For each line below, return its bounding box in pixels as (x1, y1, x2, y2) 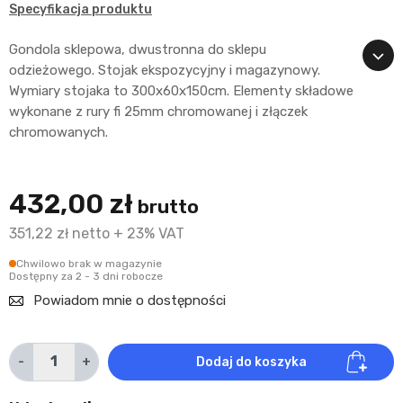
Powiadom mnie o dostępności (33, 291, 226, 309)
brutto (138, 194, 199, 218)
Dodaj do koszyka (195, 354, 307, 370)
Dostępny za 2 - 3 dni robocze (9, 269, 163, 282)
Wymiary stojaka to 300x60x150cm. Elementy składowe (9, 82, 354, 99)
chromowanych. (9, 123, 108, 140)
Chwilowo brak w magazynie (16, 256, 162, 270)
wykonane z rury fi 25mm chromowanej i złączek (9, 103, 308, 120)
